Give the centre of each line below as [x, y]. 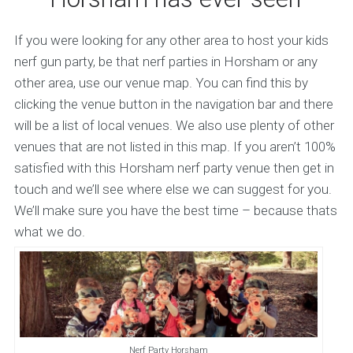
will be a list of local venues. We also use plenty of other [174, 125]
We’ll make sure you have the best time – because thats [175, 210]
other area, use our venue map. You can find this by [161, 83]
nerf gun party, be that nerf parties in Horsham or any [165, 61]
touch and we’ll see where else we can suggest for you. [173, 189]
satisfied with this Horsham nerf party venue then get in [174, 168]
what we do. [49, 232]
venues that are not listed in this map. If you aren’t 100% [175, 147]
